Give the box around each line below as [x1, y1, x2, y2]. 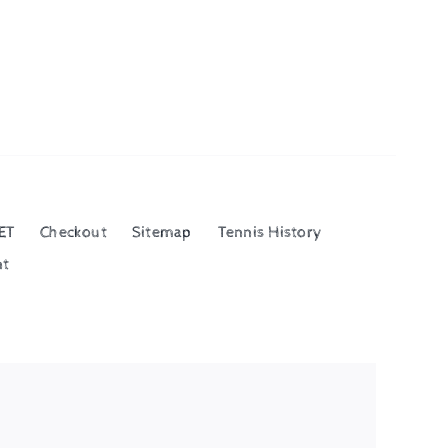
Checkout [40, 222, 107, 242]
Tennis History [217, 222, 323, 242]
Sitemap [131, 222, 193, 242]
